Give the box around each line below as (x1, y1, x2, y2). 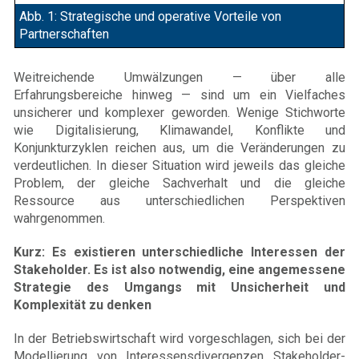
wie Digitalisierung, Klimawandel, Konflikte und (14, 122, 345, 138)
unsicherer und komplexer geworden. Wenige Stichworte (14, 104, 345, 120)
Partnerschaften (19, 26, 109, 42)
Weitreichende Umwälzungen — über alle (14, 69, 345, 85)
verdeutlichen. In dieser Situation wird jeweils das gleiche (14, 157, 345, 173)
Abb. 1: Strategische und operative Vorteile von (19, 9, 281, 25)
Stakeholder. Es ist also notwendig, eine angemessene (14, 261, 345, 277)
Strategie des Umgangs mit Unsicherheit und (14, 279, 345, 295)
